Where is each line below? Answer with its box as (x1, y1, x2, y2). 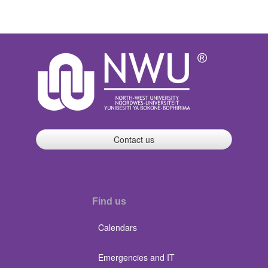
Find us (92, 196, 126, 206)
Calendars (98, 221, 137, 233)
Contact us (114, 133, 154, 145)
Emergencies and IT (98, 251, 175, 263)
